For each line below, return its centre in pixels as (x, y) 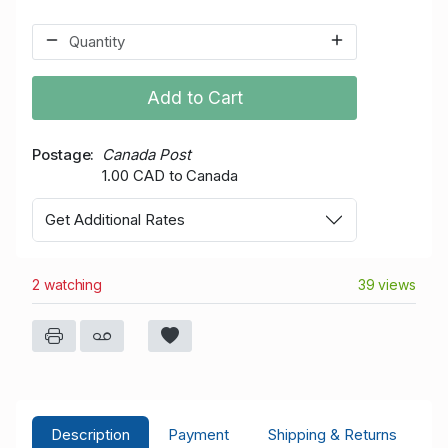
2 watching (67, 284)
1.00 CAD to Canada (170, 176)
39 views (386, 284)
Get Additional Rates (115, 219)
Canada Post (146, 155)
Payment (199, 435)
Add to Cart (194, 98)
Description (91, 435)
